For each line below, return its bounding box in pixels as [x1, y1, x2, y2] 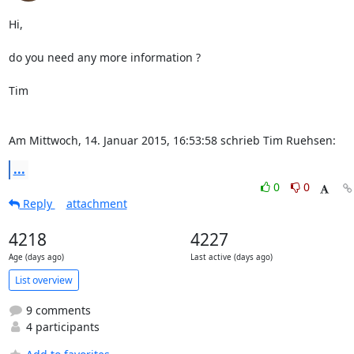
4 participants [22, 319, 100, 334]
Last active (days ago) [190, 252, 273, 262]
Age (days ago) [8, 252, 64, 262]
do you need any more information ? [8, 50, 201, 65]
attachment [66, 196, 127, 211]
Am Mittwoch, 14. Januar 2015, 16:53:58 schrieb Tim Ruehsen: [8, 133, 336, 148]
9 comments [22, 303, 91, 318]
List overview [14, 273, 73, 287]
